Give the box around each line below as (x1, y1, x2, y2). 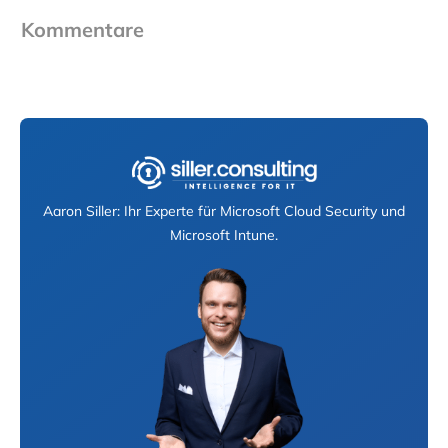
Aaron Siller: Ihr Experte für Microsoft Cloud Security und (43, 202, 405, 221)
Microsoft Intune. (170, 226, 278, 245)
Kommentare (21, 16, 144, 42)
